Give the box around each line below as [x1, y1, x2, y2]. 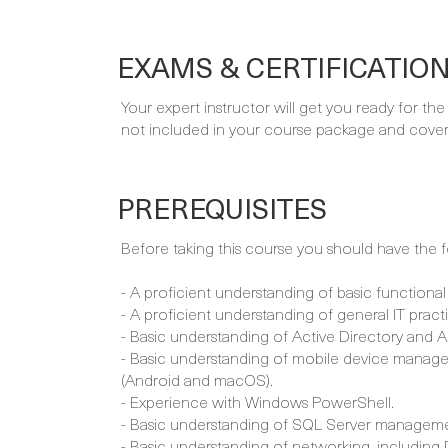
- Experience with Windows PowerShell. [121, 389, 394, 414]
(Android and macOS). [121, 367, 273, 392]
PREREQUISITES [117, 186, 327, 230]
